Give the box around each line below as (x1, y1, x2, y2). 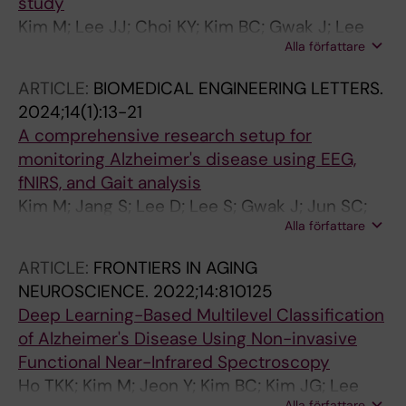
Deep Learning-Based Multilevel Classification (18, 304, 384, 327)
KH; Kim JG (18, 39, 104, 63)
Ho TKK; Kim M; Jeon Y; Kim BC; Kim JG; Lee (18, 374, 359, 398)
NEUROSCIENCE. (18, 280, 153, 304)
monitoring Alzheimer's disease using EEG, (18, 148, 356, 171)
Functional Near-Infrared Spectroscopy (18, 351, 330, 374)
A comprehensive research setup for (18, 124, 312, 148)
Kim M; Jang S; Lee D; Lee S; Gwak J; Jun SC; (18, 195, 367, 218)
